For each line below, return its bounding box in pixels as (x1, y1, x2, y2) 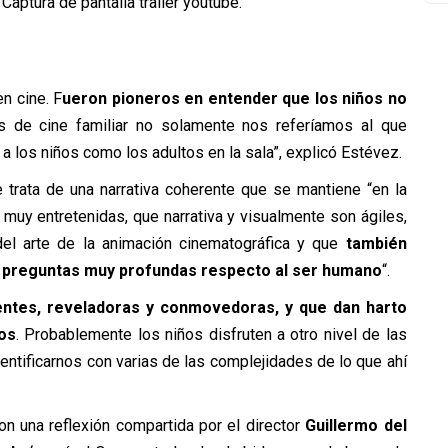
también (345, 233, 407, 253)
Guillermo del (299, 415, 407, 435)
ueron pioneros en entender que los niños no (62, 88, 407, 108)
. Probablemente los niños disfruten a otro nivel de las (15, 324, 407, 344)
